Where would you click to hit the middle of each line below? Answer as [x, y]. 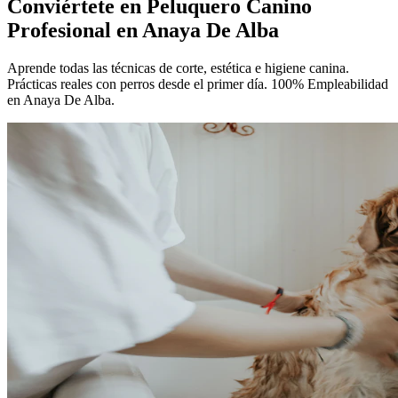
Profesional [62, 30]
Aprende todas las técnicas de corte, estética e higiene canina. [178, 68]
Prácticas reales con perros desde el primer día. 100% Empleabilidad [198, 84]
